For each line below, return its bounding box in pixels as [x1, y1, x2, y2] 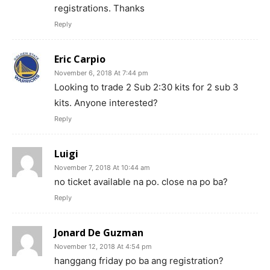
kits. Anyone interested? [54, 96, 158, 108]
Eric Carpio [54, 52, 105, 66]
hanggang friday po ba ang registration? [54, 254, 224, 266]
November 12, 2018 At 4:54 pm [54, 242, 152, 251]
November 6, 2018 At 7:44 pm [54, 68, 148, 77]
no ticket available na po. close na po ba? [54, 175, 228, 187]
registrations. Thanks [54, 2, 145, 14]
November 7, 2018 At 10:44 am [54, 163, 150, 172]
